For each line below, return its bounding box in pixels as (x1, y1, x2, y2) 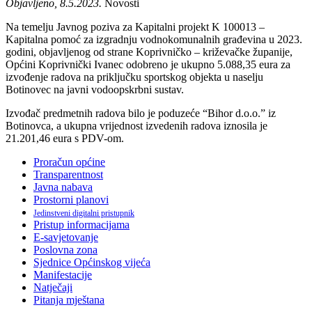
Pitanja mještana (33, 294, 104, 306)
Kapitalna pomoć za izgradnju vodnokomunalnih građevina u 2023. (6, 33, 302, 46)
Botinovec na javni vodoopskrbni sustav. (6, 84, 184, 96)
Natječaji (33, 281, 72, 294)
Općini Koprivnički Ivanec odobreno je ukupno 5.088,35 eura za (6, 58, 290, 71)
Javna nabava (33, 181, 93, 194)
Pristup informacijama (33, 219, 130, 231)
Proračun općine (33, 156, 105, 169)
